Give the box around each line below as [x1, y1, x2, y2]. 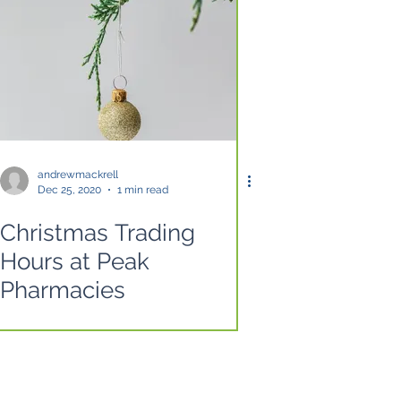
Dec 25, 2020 [38, 183, 101, 196]
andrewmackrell [38, 168, 118, 181]
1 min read [117, 183, 168, 196]
